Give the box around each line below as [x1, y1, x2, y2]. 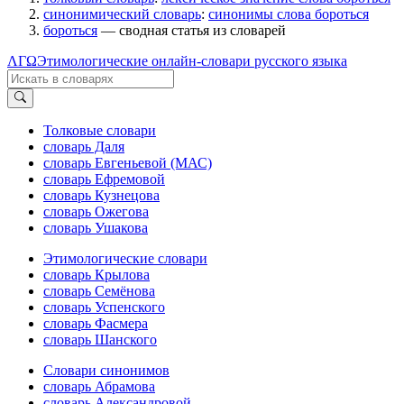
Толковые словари [43, 123, 156, 139]
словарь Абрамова [43, 379, 155, 395]
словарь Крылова [43, 267, 150, 283]
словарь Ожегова [43, 204, 149, 220]
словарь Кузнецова [43, 188, 160, 204]
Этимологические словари [43, 251, 207, 267]
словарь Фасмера [43, 316, 148, 332]
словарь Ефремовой [43, 171, 165, 188]
